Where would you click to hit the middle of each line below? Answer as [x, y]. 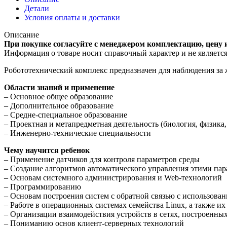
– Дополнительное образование [59, 105]
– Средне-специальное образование [66, 115]
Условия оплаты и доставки [72, 17]
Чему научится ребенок [47, 150]
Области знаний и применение [59, 87]
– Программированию [43, 186]
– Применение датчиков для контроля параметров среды [102, 159]
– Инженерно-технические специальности [78, 133]
